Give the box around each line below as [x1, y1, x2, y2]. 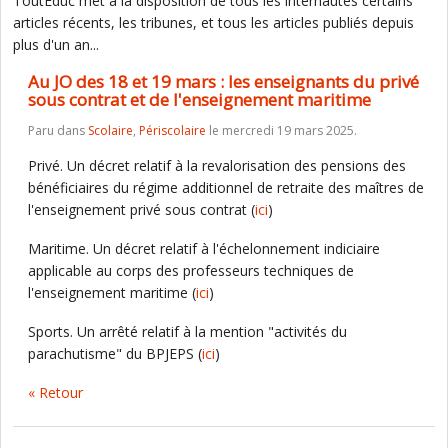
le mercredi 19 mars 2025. [206, 122, 357, 139]
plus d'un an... [13, 35, 99, 54]
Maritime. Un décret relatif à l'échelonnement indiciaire [28, 239, 380, 258]
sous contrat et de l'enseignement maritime [28, 88, 371, 111]
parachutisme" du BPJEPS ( [28, 344, 202, 363]
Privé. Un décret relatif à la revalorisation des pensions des [28, 156, 406, 175]
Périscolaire [139, 122, 206, 139]
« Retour [28, 383, 83, 402]
